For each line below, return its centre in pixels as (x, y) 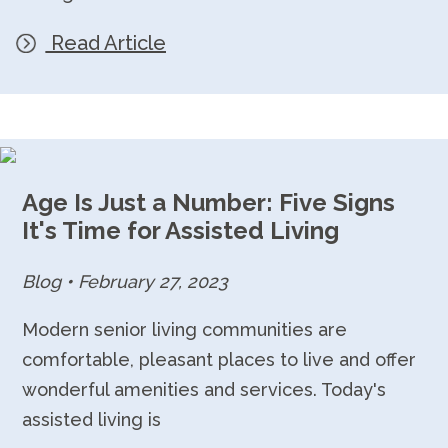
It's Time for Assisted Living (181, 230)
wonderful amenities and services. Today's (204, 389)
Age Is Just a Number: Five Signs (209, 202)
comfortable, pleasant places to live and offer (219, 359)
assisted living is (92, 419)
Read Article (105, 42)
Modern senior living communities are (185, 329)
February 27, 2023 (151, 282)
